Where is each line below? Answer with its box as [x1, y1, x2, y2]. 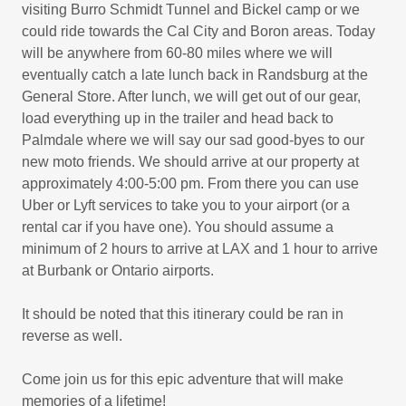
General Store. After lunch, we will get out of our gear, [22, 89, 361, 104]
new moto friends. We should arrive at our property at [22, 154, 359, 169]
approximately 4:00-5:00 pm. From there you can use [22, 176, 359, 191]
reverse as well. [22, 328, 126, 343]
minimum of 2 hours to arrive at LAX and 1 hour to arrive [22, 241, 378, 256]
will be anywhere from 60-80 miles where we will [22, 45, 333, 61]
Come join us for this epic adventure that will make [22, 372, 343, 387]
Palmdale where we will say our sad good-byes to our [22, 132, 364, 148]
